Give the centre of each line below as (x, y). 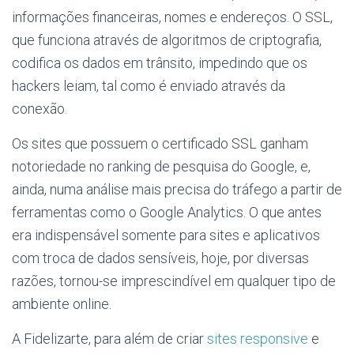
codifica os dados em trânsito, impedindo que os (160, 63)
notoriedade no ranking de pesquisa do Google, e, (161, 166)
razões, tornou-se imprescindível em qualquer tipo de (174, 281)
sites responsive (258, 339)
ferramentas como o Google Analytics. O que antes (167, 212)
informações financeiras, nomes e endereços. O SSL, (172, 17)
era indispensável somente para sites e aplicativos (166, 235)
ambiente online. (62, 304)
